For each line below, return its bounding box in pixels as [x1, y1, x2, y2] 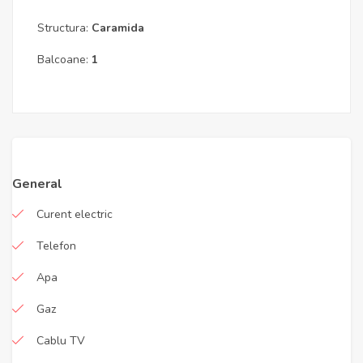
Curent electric [36, 207, 113, 222]
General [12, 175, 62, 193]
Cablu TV [36, 333, 85, 348]
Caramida [92, 20, 144, 36]
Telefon [36, 238, 76, 254]
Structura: [37, 20, 92, 36]
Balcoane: [37, 52, 92, 67]
